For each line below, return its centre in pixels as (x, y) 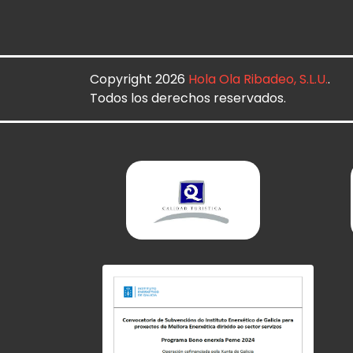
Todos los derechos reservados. (188, 98)
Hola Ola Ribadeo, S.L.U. (258, 79)
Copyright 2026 (139, 79)
